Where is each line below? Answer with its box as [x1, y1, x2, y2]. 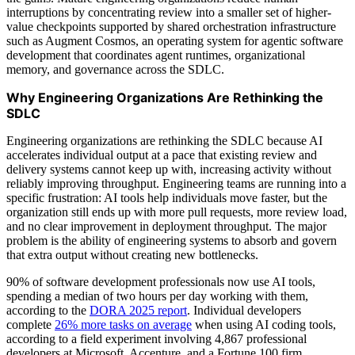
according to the [6, 303, 90, 317]
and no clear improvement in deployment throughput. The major [6, 219, 326, 233]
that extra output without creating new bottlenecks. [6, 247, 258, 261]
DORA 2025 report [90, 303, 187, 317]
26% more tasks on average [55, 317, 192, 331]
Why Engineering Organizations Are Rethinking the [6, 89, 323, 105]
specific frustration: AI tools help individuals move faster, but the [6, 190, 327, 204]
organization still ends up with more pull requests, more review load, [6, 204, 347, 219]
